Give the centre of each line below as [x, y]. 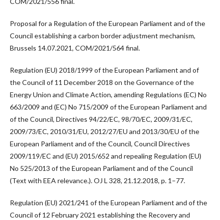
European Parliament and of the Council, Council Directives [100, 144]
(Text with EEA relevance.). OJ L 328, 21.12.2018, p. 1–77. [97, 181]
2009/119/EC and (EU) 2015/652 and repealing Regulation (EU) [106, 156]
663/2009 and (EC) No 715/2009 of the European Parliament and [108, 107]
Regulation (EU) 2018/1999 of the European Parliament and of [104, 70]
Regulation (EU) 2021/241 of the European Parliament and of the [109, 203]
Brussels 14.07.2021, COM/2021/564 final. [75, 48]
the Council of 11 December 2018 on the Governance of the [102, 82]
